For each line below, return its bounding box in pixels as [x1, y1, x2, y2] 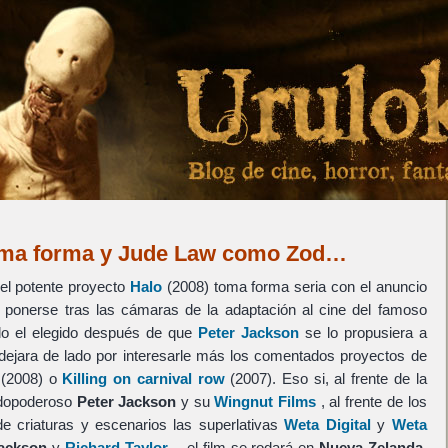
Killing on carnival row [62, 370, 225, 387]
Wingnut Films [214, 393, 321, 410]
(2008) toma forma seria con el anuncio [161, 278, 427, 295]
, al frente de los [320, 393, 427, 410]
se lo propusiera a [298, 324, 427, 341]
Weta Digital [284, 416, 371, 433]
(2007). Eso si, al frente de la [224, 370, 427, 387]
